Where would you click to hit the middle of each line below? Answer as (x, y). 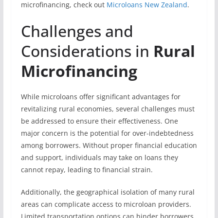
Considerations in (87, 51)
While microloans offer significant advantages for (100, 97)
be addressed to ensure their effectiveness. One (99, 121)
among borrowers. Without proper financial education (109, 145)
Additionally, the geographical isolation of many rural (108, 192)
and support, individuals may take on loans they (99, 157)
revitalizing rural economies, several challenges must (108, 109)
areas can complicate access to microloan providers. (106, 204)
